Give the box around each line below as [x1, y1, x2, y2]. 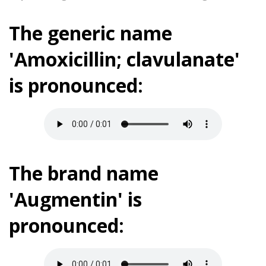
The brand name [9, 160, 159, 186]
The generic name [9, 20, 172, 46]
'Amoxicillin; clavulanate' [9, 46, 240, 72]
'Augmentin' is [9, 186, 142, 212]
